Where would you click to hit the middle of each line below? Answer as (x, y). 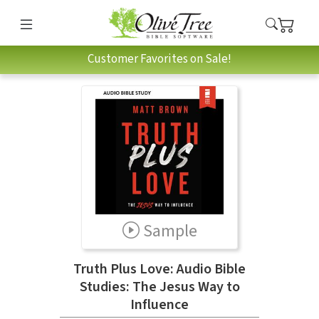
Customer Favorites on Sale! (159, 59)
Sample (170, 231)
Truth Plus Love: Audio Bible (159, 269)
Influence (159, 304)
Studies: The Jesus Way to (159, 287)
